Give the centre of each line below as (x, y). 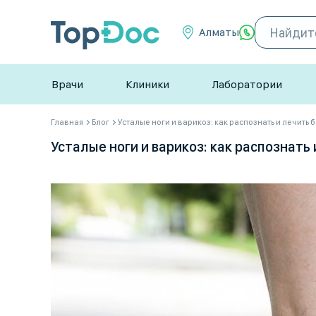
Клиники (147, 84)
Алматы (219, 32)
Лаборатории (247, 84)
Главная (67, 122)
